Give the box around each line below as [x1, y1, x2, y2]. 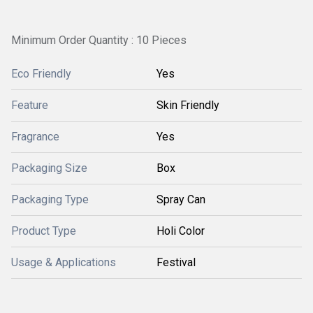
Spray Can [156, 193, 205, 206]
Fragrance [11, 130, 59, 143]
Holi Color [156, 224, 205, 238]
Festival [156, 256, 196, 269]
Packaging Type [11, 193, 89, 206]
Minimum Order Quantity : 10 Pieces [11, 34, 187, 47]
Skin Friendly [156, 99, 219, 112]
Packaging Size [11, 161, 87, 175]
